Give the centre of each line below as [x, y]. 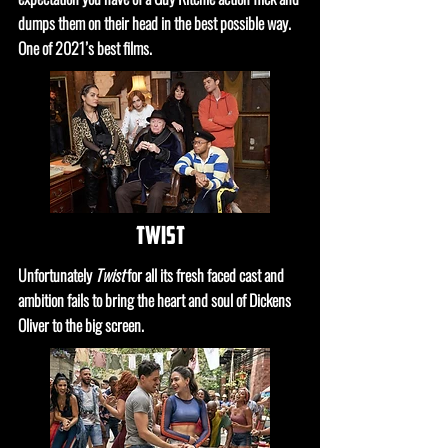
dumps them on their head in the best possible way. [154, 23]
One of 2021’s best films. [86, 48]
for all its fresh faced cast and [205, 275]
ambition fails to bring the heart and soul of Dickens [154, 300]
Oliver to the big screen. [81, 325]
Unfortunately [56, 275]
